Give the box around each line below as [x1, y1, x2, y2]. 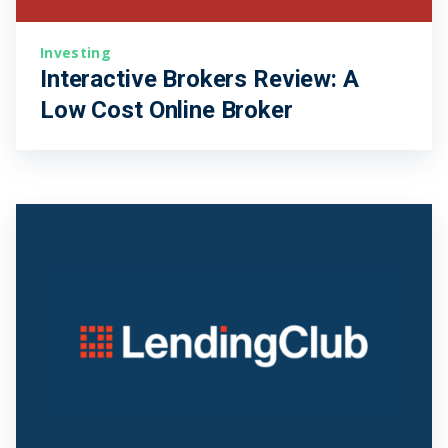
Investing [40, 43, 112, 63]
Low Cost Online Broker [40, 95, 293, 124]
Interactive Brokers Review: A [40, 64, 359, 93]
